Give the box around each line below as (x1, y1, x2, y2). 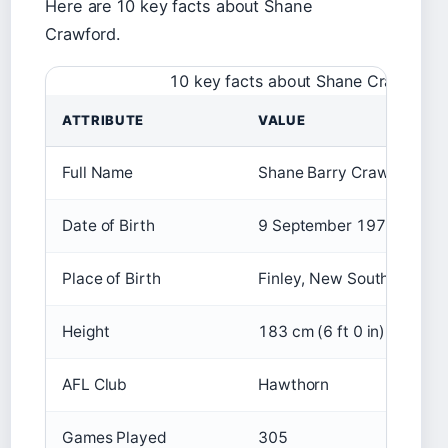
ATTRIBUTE (62, 112, 144, 128)
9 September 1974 (258, 216, 396, 235)
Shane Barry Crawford (258, 163, 420, 182)
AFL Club (62, 375, 128, 394)
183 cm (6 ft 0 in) (258, 322, 386, 341)
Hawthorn (258, 375, 330, 394)
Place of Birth (62, 269, 161, 288)
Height (62, 322, 110, 341)
